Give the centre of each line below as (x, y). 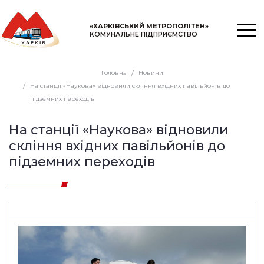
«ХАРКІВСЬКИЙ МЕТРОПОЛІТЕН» (149, 26)
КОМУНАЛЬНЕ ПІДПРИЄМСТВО (143, 34)
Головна (114, 73)
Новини (151, 73)
